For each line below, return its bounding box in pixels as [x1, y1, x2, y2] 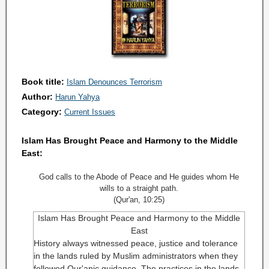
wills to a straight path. [100, 184, 178, 193]
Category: [22, 107, 64, 116]
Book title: [22, 77, 64, 86]
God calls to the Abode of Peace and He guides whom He [39, 172, 239, 181]
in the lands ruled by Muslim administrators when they [34, 251, 238, 261]
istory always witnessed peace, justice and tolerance [40, 238, 238, 248]
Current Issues [64, 107, 115, 116]
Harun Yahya [55, 92, 100, 101]
